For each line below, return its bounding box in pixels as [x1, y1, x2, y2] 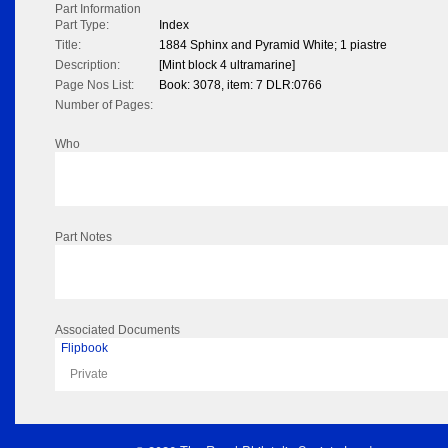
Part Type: [55, 18, 109, 33]
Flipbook [61, 341, 108, 356]
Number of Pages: [55, 98, 153, 113]
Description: [55, 58, 120, 73]
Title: [55, 38, 81, 53]
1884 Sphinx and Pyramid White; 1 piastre [159, 38, 387, 53]
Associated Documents [55, 323, 180, 338]
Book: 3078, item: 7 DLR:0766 [159, 78, 322, 93]
